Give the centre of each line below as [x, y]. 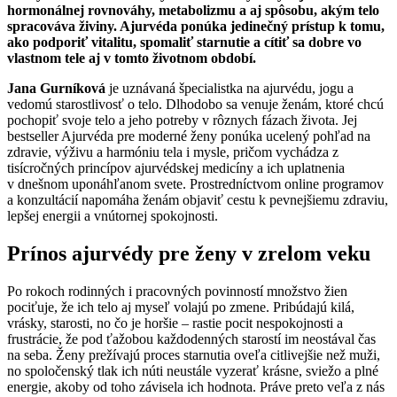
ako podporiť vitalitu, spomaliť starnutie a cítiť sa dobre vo [184, 43]
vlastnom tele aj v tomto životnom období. [132, 58]
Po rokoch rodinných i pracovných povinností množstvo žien [177, 292]
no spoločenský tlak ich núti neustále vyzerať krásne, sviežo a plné [193, 371]
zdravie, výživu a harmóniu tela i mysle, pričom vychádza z [173, 152]
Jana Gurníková [56, 89]
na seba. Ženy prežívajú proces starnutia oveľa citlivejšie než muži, [194, 355]
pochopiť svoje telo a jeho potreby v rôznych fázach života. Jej [182, 121]
